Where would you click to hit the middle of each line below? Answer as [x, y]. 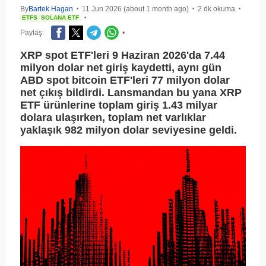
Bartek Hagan [51, 9]
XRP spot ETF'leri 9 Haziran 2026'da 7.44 [123, 56]
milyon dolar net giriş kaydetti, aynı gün [121, 68]
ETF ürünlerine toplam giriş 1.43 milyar [119, 105]
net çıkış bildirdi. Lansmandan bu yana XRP [131, 93]
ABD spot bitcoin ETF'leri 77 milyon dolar [125, 80]
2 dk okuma [216, 9]
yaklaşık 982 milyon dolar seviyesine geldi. [129, 130]
